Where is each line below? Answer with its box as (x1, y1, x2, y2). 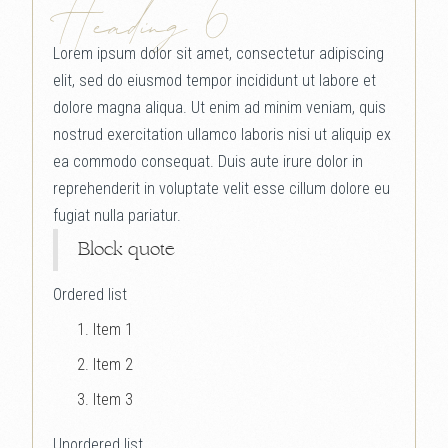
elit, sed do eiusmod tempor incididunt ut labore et (53, 71, 376, 90)
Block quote (78, 241, 175, 259)
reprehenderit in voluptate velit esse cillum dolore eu (53, 179, 390, 198)
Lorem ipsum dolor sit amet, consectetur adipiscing (53, 44, 384, 63)
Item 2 (93, 355, 133, 374)
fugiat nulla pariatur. (53, 206, 181, 225)
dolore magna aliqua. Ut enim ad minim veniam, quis (53, 98, 386, 117)
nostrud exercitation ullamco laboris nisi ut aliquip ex (53, 125, 391, 144)
